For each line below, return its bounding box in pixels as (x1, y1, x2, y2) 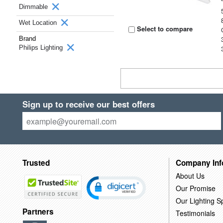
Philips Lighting (19, 44, 65, 51)
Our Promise (175, 183, 216, 193)
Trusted (22, 157, 50, 168)
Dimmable (19, 3, 50, 10)
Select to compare (135, 24, 193, 33)
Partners (22, 206, 54, 218)
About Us (175, 170, 205, 181)
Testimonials (175, 208, 215, 218)
